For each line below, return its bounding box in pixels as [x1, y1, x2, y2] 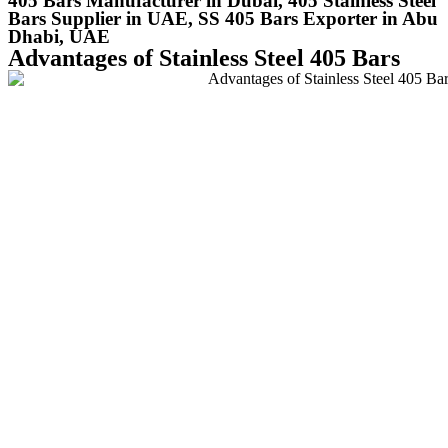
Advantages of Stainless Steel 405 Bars [8, 44, 400, 71]
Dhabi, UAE [8, 25, 110, 47]
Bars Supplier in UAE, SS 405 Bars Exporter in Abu [8, 7, 438, 29]
